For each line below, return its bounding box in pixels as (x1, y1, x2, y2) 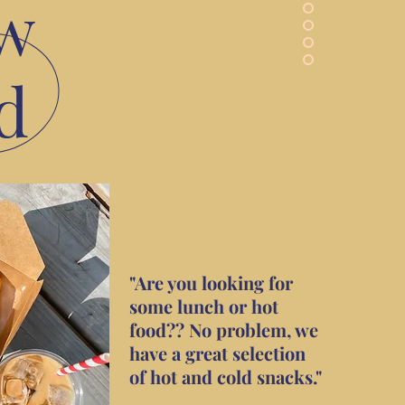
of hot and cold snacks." (129, 364, 322, 389)
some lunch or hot (129, 294, 278, 318)
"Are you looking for (129, 270, 293, 295)
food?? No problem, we (129, 317, 318, 342)
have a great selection (129, 341, 306, 365)
